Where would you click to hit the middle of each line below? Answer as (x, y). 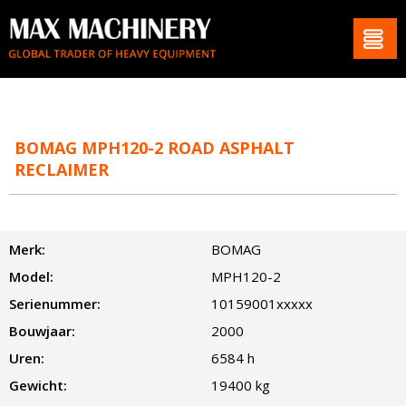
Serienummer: (55, 303)
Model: (31, 276)
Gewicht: (38, 385)
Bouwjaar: (42, 330)
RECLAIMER (62, 169)
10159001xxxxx (261, 303)
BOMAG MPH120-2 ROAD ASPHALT (155, 147)
